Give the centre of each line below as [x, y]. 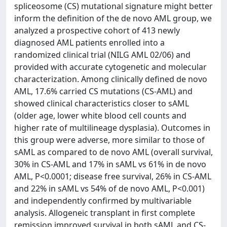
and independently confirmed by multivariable [103, 201]
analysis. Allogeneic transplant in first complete [105, 213]
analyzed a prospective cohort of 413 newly [97, 30]
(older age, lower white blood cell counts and [100, 116]
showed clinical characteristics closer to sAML [102, 103]
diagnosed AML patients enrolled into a [89, 43]
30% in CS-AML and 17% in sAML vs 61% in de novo [110, 164]
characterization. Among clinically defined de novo [111, 79]
